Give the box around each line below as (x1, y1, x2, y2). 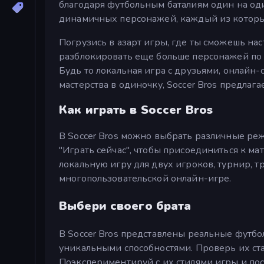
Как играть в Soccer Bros (59, 102, 213, 118)
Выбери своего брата (59, 197, 192, 214)
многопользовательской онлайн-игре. (59, 171, 232, 185)
